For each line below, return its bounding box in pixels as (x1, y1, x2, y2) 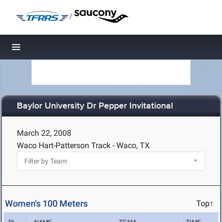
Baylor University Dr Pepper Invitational (17, 101, 173, 112)
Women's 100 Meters (5, 198, 88, 209)
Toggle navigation (16, 45, 83, 55)
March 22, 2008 (17, 128, 71, 138)
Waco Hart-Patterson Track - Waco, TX (17, 141, 150, 150)
